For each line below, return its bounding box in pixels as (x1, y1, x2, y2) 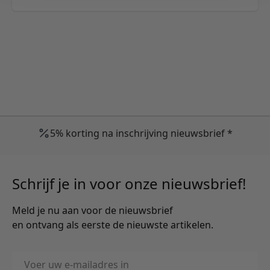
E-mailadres (11, 251, 65, 265)
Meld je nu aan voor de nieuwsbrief (12, 204, 173, 218)
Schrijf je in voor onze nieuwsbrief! (12, 174, 246, 194)
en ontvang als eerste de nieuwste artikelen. (12, 218, 213, 232)
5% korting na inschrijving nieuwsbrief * (49, 127, 233, 140)
